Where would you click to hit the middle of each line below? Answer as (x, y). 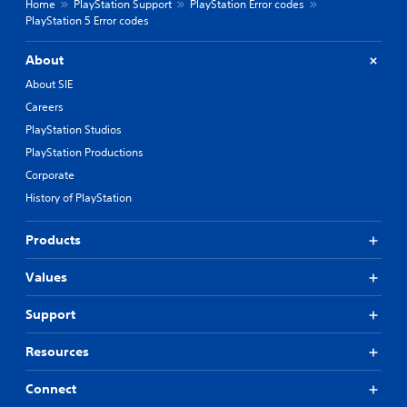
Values (46, 277)
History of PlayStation (79, 198)
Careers (45, 107)
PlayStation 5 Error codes (87, 20)
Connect (51, 389)
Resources (57, 352)
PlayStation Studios (74, 129)
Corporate (50, 175)
